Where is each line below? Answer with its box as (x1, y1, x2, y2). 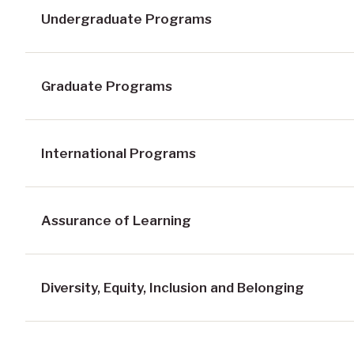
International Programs (40, 145, 196, 161)
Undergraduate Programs (40, 10, 212, 27)
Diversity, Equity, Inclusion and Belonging (40, 279, 304, 296)
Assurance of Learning (40, 212, 191, 228)
